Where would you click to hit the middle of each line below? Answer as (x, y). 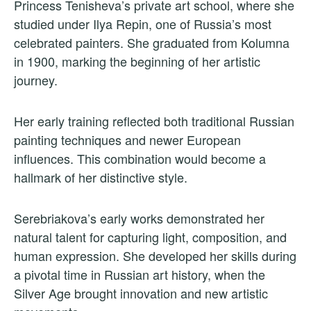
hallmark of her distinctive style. (101, 177)
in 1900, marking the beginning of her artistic (137, 61)
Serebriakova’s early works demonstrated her (139, 218)
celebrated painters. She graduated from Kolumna (152, 43)
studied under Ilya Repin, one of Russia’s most (143, 24)
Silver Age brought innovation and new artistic (141, 293)
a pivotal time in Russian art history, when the (140, 275)
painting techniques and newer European (127, 140)
